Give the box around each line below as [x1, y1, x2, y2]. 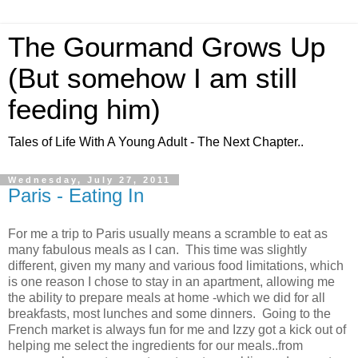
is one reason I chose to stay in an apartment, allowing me [8, 274, 335, 288]
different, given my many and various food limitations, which [8, 258, 344, 272]
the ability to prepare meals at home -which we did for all [8, 290, 325, 304]
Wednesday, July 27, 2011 [8, 175, 171, 185]
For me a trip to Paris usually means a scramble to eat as [8, 226, 328, 241]
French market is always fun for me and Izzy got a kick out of [8, 322, 346, 336]
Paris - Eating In [8, 185, 144, 206]
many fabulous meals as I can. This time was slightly [8, 242, 307, 257]
